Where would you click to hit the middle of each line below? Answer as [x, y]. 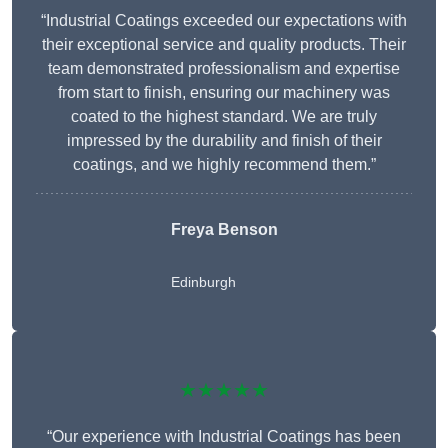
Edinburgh [203, 282]
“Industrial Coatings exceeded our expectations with [224, 21]
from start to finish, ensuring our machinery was [224, 93]
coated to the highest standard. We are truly [224, 117]
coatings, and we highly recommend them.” [224, 165]
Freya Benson [224, 230]
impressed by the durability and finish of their [224, 141]
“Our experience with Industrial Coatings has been [224, 437]
